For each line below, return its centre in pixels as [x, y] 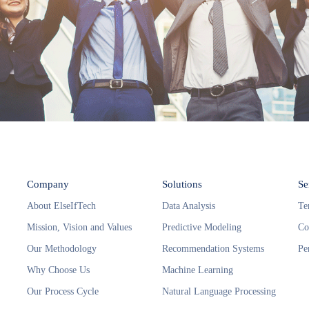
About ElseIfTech [61, 206]
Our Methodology [62, 248]
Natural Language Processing [219, 291]
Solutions [182, 184]
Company [48, 184]
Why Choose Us [58, 270]
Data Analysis [189, 206]
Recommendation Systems [213, 248]
